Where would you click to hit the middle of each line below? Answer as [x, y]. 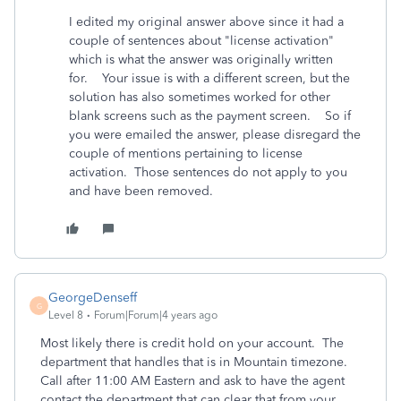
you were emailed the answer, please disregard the [215, 135]
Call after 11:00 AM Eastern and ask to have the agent [192, 381]
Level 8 [66, 315]
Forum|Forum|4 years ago [156, 315]
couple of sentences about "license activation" [201, 41]
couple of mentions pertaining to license [186, 154]
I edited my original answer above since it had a [206, 22]
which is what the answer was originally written [201, 60]
